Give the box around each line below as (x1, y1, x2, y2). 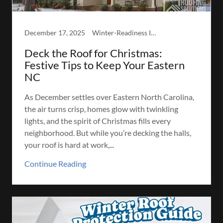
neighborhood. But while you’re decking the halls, (24, 127, 191, 137)
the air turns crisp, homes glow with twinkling (24, 104, 178, 113)
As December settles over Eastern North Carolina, (24, 92, 194, 102)
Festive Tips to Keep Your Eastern (24, 58, 185, 72)
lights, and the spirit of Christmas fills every (24, 115, 171, 125)
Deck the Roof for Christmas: (24, 46, 162, 60)
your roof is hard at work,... (24, 139, 114, 149)
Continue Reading (24, 158, 86, 168)
